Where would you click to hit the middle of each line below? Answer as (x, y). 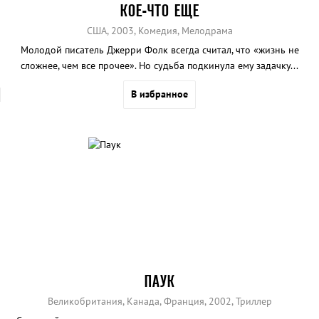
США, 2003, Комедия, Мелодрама (159, 30)
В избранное (159, 94)
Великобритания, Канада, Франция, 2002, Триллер (159, 302)
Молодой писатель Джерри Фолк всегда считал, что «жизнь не (159, 49)
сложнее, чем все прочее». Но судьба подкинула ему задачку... (159, 65)
